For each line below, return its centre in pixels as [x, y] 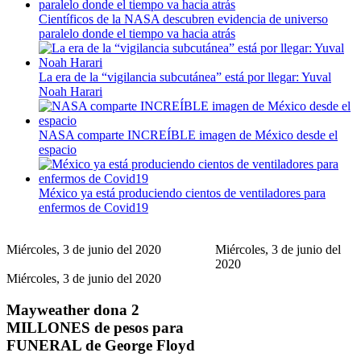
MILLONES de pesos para [95, 327]
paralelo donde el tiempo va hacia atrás [137, 34]
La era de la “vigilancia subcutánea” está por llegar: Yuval [185, 77]
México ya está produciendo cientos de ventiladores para [182, 193]
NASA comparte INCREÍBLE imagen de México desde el [188, 135]
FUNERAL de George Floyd [101, 345]
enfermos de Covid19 [93, 208]
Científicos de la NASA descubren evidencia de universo [183, 19]
